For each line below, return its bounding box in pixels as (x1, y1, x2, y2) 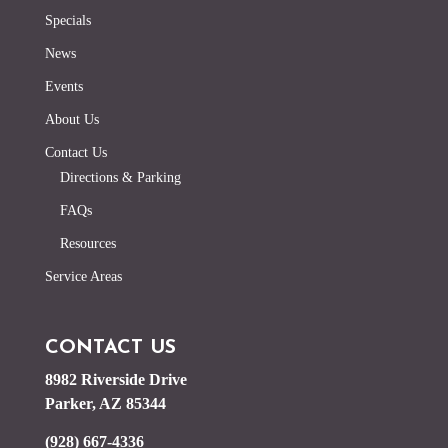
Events (44, 78, 83, 94)
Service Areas (44, 268, 122, 284)
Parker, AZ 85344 (44, 395, 166, 413)
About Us (44, 111, 99, 127)
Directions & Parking (59, 169, 181, 185)
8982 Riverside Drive (44, 371, 187, 389)
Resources (59, 235, 116, 251)
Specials (44, 12, 91, 28)
